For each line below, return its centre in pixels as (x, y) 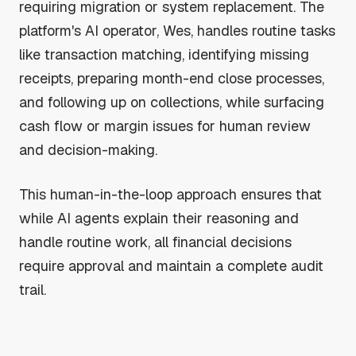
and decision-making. (88, 149)
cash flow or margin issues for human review (165, 126)
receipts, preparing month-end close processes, (172, 78)
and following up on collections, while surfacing (172, 102)
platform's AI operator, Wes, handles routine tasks (177, 30)
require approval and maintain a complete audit (171, 265)
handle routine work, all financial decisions (155, 242)
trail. (33, 289)
